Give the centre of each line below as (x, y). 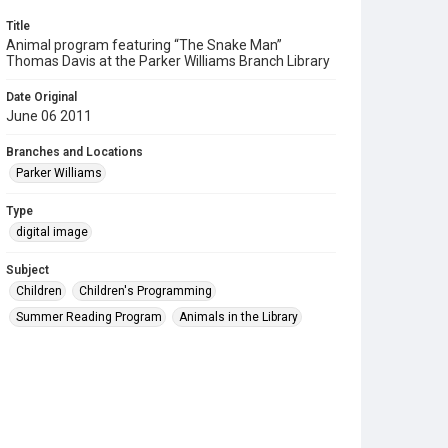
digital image (52, 232)
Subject (27, 270)
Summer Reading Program (89, 317)
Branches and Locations (74, 152)
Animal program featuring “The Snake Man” (144, 45)
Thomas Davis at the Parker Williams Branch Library (168, 61)
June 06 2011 (49, 116)
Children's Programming (145, 291)
